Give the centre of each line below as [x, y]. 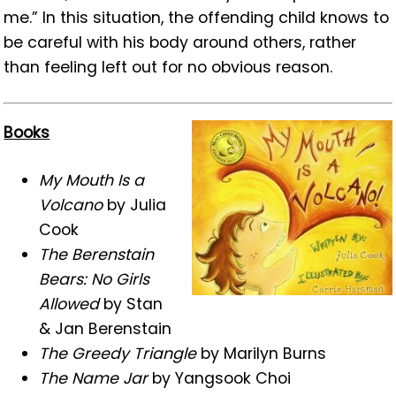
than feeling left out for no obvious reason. [168, 67]
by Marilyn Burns [262, 353]
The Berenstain [97, 254]
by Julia [135, 205]
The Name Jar [94, 378]
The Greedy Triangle [118, 353]
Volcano [71, 205]
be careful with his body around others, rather [180, 42]
